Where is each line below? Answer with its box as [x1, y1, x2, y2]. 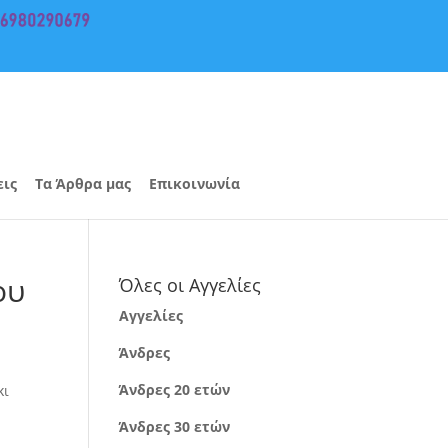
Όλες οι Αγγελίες [119, 273, 262, 297]
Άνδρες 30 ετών [119, 417, 231, 436]
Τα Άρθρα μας [34, 174, 131, 193]
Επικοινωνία [148, 174, 240, 193]
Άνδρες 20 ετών [119, 380, 231, 399]
